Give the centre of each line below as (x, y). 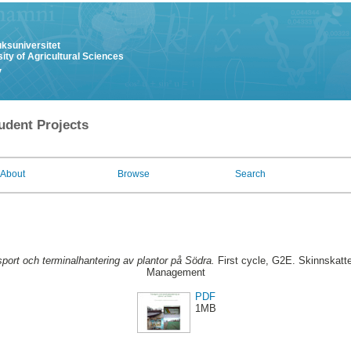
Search (250, 174)
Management (175, 273)
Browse (134, 174)
